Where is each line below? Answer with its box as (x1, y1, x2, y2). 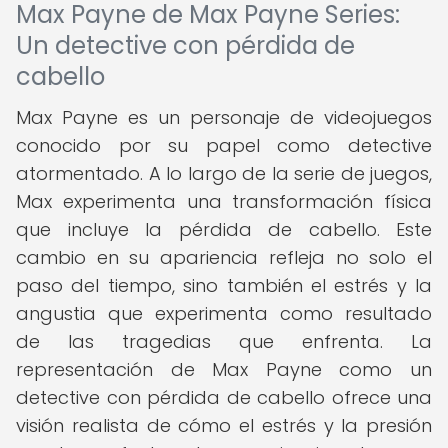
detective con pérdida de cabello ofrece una (16, 385, 432, 410)
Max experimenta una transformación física (16, 189, 432, 214)
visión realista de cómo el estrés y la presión (16, 413, 432, 438)
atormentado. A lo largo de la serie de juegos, (16, 161, 432, 186)
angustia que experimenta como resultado (16, 301, 432, 326)
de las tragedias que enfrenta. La (16, 329, 432, 354)
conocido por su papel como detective (16, 133, 432, 158)
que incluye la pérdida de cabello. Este (16, 217, 432, 242)
